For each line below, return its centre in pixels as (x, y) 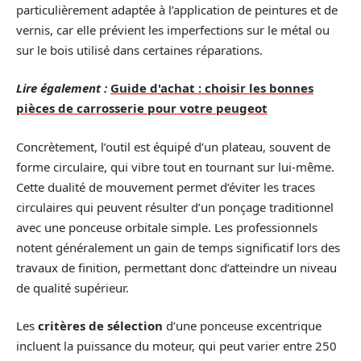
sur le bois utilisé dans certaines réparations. (139, 50)
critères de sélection (100, 326)
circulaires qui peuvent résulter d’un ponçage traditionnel (175, 207)
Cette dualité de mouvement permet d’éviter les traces (166, 187)
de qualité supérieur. (73, 287)
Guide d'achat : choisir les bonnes (212, 88)
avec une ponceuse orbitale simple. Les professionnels (167, 227)
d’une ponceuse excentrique (242, 326)
